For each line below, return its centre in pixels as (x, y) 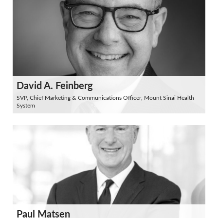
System (26, 106)
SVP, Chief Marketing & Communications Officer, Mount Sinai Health (105, 98)
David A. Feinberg (55, 86)
